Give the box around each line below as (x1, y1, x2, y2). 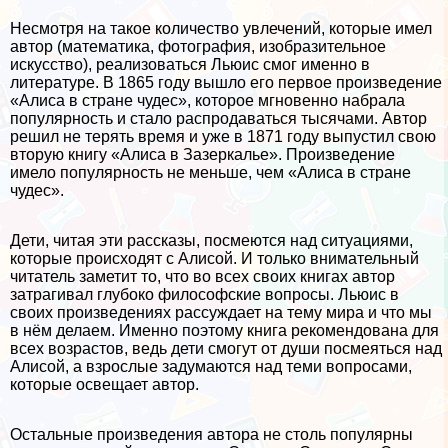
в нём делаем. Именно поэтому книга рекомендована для (10, 321, 439, 339)
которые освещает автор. (10, 375, 199, 393)
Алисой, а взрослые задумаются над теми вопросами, (10, 357, 412, 375)
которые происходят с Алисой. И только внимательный (10, 249, 419, 267)
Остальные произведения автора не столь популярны (10, 425, 413, 443)
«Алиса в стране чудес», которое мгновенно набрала (10, 91, 405, 109)
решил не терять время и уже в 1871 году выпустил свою (10, 127, 436, 145)
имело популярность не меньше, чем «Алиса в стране (10, 163, 411, 181)
